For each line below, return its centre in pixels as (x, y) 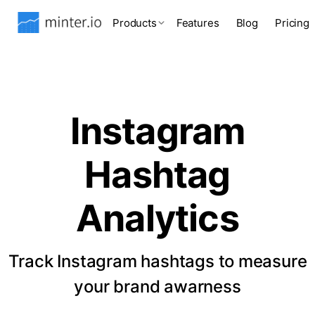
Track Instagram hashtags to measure (157, 261)
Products (135, 22)
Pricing (292, 22)
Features (198, 22)
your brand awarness (157, 287)
